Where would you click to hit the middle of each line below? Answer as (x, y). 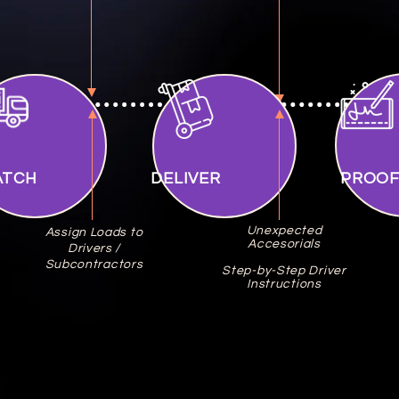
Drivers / (94, 248)
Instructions (284, 284)
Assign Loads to (94, 232)
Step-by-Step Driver (284, 271)
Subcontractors (94, 265)
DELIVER (186, 179)
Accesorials (284, 244)
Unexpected (284, 231)
